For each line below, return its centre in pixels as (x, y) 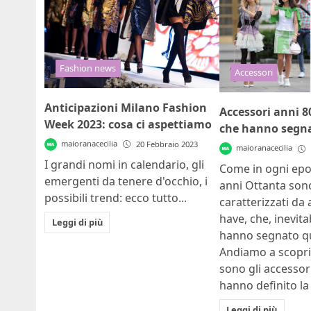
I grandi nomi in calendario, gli (124, 165)
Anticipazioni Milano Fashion (126, 108)
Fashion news (88, 68)
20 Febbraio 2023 (167, 144)
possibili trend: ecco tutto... (116, 198)
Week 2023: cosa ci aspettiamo (128, 125)
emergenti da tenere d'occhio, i (126, 182)
